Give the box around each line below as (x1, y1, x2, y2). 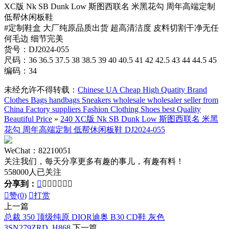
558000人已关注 (4, 167, 61, 176)
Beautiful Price (4, 114, 52, 123)
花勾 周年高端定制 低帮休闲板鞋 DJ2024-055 (4, 125, 165, 134)
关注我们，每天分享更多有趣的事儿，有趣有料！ (4, 156, 184, 166)
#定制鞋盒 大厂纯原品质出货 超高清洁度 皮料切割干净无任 (4, 23, 219, 32)
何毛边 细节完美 (4, 34, 63, 43)
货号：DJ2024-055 (4, 44, 69, 54)
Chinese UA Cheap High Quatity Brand (78, 85, 207, 94)
